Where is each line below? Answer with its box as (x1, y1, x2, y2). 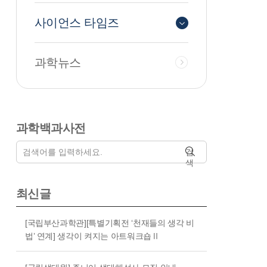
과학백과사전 (15, 122, 86, 135)
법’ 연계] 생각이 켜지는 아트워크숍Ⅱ (24, 231, 160, 241)
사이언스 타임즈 (34, 16, 119, 30)
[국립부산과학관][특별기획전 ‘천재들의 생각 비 (24, 218, 194, 228)
